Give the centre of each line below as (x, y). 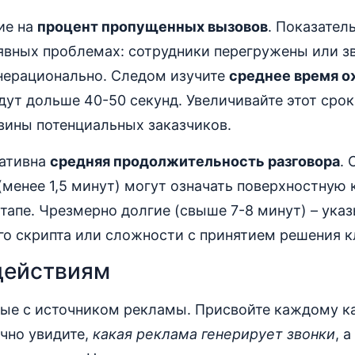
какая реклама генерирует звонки (214, 334)
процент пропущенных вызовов (153, 27)
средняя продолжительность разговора (195, 161)
